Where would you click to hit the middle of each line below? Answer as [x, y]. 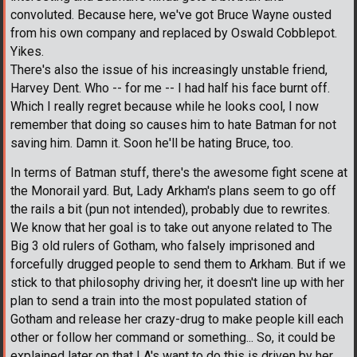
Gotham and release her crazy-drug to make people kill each [177, 320]
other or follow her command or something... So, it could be [173, 338]
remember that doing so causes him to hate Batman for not [173, 125]
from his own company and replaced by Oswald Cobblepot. [174, 33]
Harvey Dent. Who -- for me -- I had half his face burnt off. [170, 88]
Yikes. [27, 52]
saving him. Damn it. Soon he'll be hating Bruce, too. [152, 143]
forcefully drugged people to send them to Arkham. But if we [178, 265]
